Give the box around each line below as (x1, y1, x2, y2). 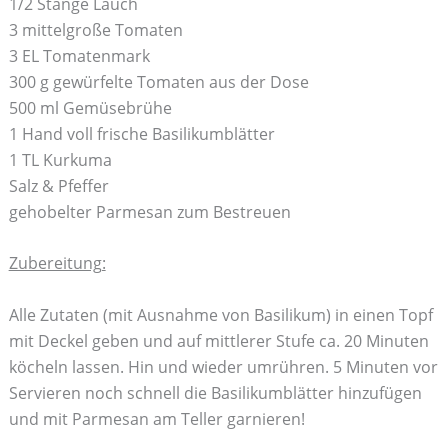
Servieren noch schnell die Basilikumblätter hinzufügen (8, 381, 422, 404)
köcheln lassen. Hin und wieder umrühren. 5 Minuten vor (8, 355, 438, 378)
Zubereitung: (8, 252, 106, 275)
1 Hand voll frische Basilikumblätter (8, 122, 275, 145)
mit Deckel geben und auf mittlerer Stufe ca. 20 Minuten (8, 329, 429, 352)
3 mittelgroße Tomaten (8, 18, 183, 41)
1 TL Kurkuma (8, 148, 112, 171)
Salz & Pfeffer (8, 174, 109, 197)
